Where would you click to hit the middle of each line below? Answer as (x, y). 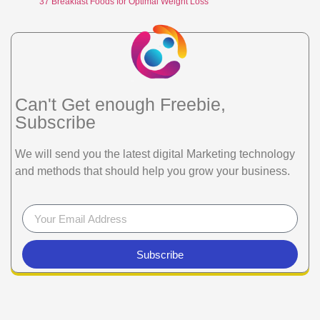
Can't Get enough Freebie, (120, 105)
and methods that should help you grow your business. (152, 171)
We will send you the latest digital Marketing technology (155, 154)
